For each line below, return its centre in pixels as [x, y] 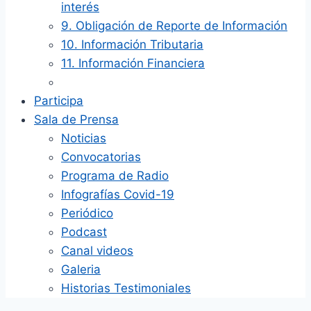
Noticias [84, 138]
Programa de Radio [115, 176]
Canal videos [97, 251]
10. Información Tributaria [132, 44]
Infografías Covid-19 [118, 194]
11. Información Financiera [133, 63]
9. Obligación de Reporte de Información [174, 26]
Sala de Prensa [76, 119]
